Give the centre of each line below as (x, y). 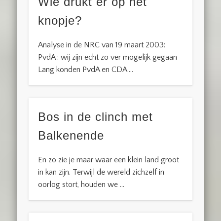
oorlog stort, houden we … (81, 184)
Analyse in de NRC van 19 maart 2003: (102, 45)
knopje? (60, 21)
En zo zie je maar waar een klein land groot (109, 160)
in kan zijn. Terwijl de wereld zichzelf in (101, 172)
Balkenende (71, 135)
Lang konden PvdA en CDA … (86, 70)
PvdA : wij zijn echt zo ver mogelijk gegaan (108, 57)
